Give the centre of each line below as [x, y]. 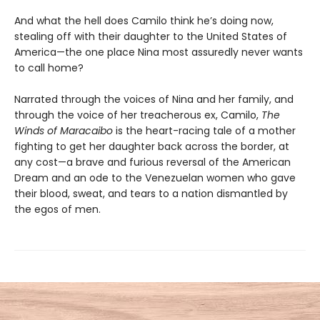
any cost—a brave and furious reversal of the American [152, 162]
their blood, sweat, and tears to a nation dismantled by [151, 193]
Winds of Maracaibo [64, 130]
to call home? [50, 67]
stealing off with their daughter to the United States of [151, 36]
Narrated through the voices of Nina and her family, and [154, 99]
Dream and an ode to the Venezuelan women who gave [155, 177]
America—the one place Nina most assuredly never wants [159, 52]
